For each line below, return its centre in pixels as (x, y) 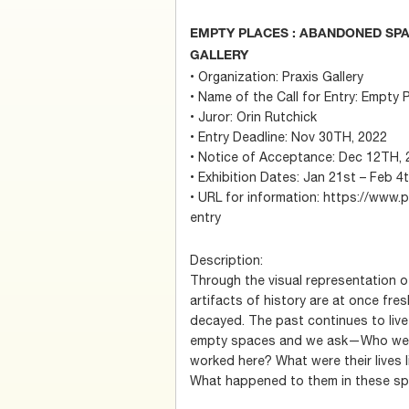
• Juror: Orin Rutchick (253, 116)
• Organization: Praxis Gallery (277, 76)
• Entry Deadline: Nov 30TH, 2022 (288, 136)
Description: (226, 260)
